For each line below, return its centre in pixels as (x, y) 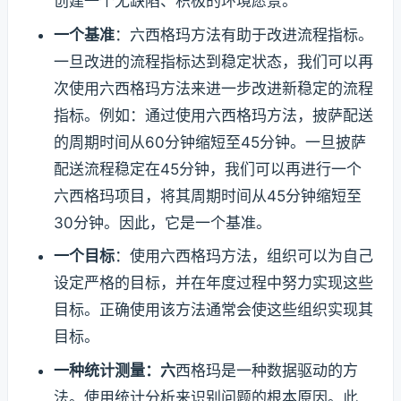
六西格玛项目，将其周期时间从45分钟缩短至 (207, 196)
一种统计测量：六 (114, 370)
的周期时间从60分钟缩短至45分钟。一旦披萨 (209, 142)
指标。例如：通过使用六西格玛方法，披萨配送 (213, 115)
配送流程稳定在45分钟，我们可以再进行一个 (207, 169)
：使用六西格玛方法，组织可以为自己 (243, 256)
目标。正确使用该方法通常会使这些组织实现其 (213, 310)
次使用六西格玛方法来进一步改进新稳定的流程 (213, 88)
